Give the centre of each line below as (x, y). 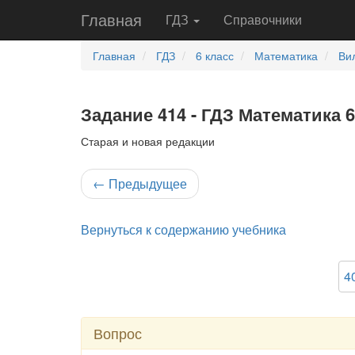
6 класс (215, 55)
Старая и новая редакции (148, 141)
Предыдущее (146, 183)
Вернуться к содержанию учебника (183, 229)
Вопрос (118, 333)
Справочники (263, 19)
